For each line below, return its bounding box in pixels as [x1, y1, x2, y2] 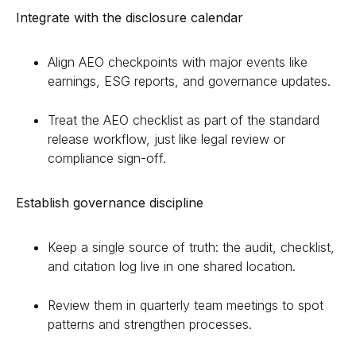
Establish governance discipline [16, 194, 203, 211]
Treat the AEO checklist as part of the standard [48, 111, 319, 128]
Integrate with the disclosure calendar [16, 9, 243, 25]
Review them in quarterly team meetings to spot [48, 296, 323, 313]
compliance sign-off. [48, 149, 166, 166]
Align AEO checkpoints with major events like [48, 53, 308, 70]
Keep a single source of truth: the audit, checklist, [48, 238, 335, 255]
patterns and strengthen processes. [48, 315, 252, 332]
